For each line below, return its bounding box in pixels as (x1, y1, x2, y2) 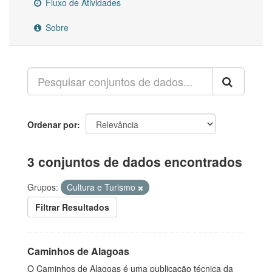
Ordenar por (27, 118, 77, 131)
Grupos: (27, 181, 58, 193)
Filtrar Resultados (35, 201, 109, 213)
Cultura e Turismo (67, 181, 138, 193)
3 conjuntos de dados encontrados (27, 152, 242, 171)
